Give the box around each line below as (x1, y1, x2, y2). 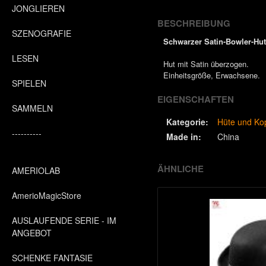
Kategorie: (166, 116, 208, 128)
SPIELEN (12, 77, 46, 89)
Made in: (166, 131, 201, 142)
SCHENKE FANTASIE (12, 252, 93, 264)
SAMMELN (12, 102, 53, 114)
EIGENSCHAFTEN (157, 93, 234, 106)
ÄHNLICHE (157, 162, 204, 175)
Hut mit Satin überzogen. (163, 58, 249, 69)
